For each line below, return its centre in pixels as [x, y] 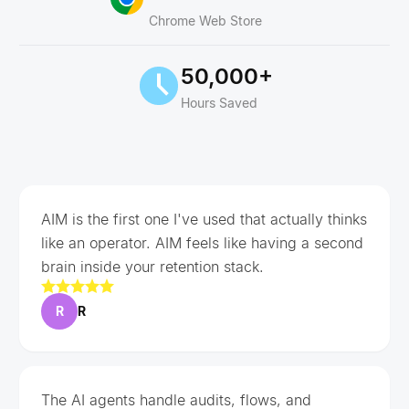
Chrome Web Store [205, 20]
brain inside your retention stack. [152, 266]
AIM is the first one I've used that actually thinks [204, 219]
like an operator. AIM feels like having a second [202, 242]
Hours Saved [219, 102]
